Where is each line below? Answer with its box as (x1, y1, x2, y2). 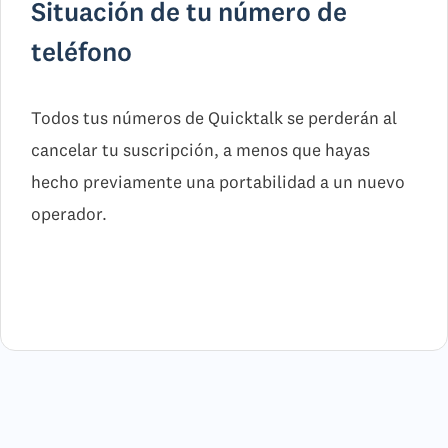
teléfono (31, 35, 132, 68)
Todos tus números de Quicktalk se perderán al (31, 107, 397, 129)
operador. (31, 203, 107, 225)
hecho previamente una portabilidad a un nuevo (31, 171, 405, 193)
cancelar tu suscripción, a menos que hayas (31, 139, 370, 161)
